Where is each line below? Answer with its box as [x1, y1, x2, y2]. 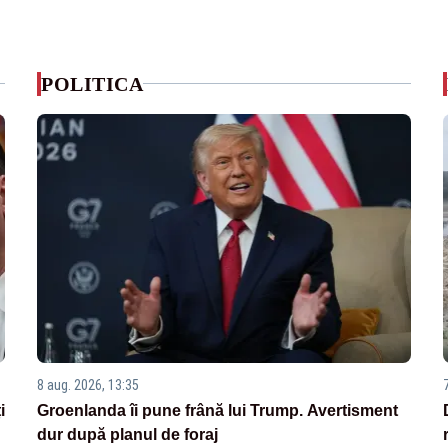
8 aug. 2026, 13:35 [37, 376, 140, 393]
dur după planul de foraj [37, 425, 219, 443]
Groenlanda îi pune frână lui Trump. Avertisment [37, 401, 399, 419]
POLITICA [41, 72, 144, 95]
